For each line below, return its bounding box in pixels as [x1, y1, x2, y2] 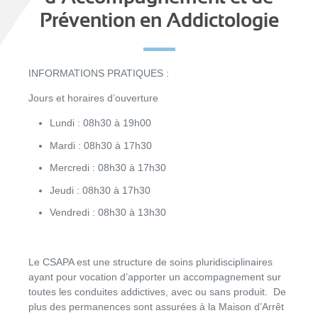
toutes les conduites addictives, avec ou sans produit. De [28, 286, 286, 297]
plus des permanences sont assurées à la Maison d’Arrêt [28, 301, 284, 312]
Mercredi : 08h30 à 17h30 [50, 162, 166, 173]
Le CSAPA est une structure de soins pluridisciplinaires [28, 256, 273, 268]
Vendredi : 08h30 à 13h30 [50, 207, 166, 218]
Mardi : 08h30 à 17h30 [50, 139, 152, 151]
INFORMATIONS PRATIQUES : [28, 67, 169, 79]
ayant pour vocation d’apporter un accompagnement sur [28, 271, 281, 283]
